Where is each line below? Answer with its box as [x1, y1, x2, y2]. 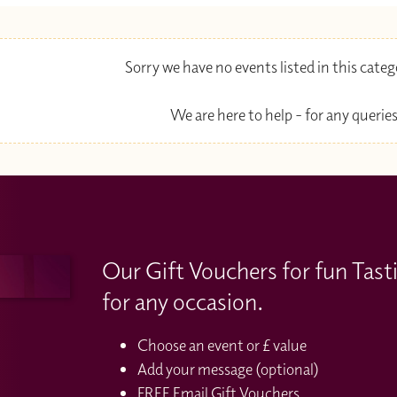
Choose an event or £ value [136, 334, 307, 355]
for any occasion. [101, 285, 263, 316]
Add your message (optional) [136, 358, 319, 379]
